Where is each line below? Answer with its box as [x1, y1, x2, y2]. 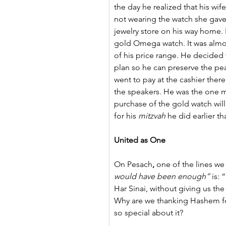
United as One [114, 135, 165, 145]
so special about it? [114, 208, 183, 217]
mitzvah [138, 111, 165, 121]
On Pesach [114, 159, 152, 169]
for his [114, 111, 138, 121]
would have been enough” [114, 172, 210, 181]
